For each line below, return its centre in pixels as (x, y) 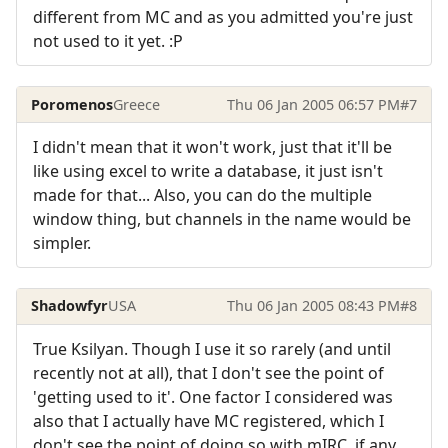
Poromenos (72, 104)
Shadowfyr (70, 306)
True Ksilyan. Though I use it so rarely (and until (212, 348)
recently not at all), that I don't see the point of (208, 372)
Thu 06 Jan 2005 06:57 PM (313, 104)
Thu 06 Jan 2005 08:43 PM (313, 306)
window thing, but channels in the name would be (222, 218)
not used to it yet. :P (108, 41)
